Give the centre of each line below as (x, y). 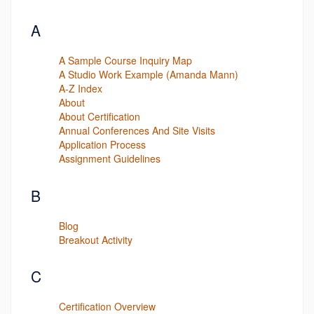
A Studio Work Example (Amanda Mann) (149, 74)
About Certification (100, 116)
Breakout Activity (96, 239)
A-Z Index (81, 88)
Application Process (102, 144)
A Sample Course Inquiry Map (125, 60)
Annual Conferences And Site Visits (137, 130)
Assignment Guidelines (110, 158)
